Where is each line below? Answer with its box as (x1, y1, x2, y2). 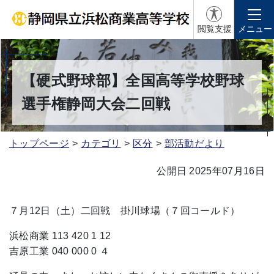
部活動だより (164, 138, 224, 149)
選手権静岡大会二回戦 (21, 95, 171, 112)
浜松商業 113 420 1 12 (9, 230, 111, 241)
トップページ (9, 138, 69, 149)
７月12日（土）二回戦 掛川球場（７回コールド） (9, 205, 240, 216)
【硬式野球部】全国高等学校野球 (21, 72, 245, 89)
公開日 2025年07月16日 (157, 165, 265, 176)
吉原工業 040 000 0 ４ (9, 245, 110, 256)
